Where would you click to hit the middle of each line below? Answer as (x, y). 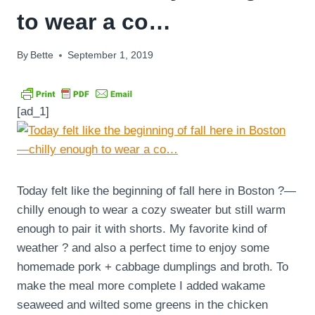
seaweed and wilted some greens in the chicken (142, 305)
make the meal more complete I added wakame (141, 286)
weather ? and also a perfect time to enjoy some (143, 248)
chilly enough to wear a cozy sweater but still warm (151, 210)
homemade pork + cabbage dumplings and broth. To (153, 267)
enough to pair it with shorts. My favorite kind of (142, 229)
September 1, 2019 (111, 56)
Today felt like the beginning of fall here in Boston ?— (156, 191)
